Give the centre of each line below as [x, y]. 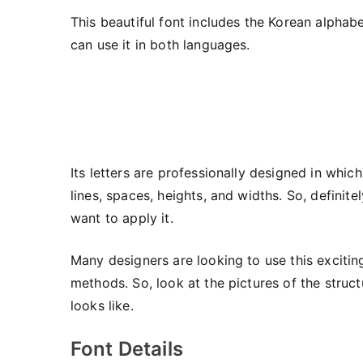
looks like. [102, 305]
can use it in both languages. [160, 45]
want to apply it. [122, 218]
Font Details [127, 349]
